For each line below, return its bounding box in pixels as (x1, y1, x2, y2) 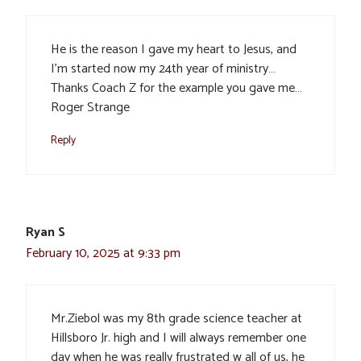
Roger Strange (51, 97, 130, 119)
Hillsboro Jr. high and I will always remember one (51, 327, 306, 350)
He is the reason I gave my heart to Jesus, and (51, 39, 297, 61)
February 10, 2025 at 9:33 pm (26, 243, 180, 265)
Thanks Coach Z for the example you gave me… (51, 77, 302, 100)
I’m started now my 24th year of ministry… (51, 58, 276, 81)
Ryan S (26, 222, 65, 244)
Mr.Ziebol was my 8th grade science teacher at (51, 308, 302, 330)
